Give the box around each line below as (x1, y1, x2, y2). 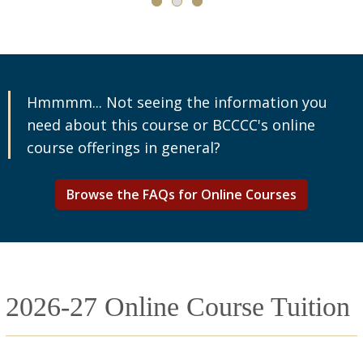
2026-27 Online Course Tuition (6, 292, 357, 322)
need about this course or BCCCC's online (27, 115, 315, 135)
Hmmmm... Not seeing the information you (27, 92, 327, 112)
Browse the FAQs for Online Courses (66, 186, 297, 203)
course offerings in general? (27, 138, 220, 157)
